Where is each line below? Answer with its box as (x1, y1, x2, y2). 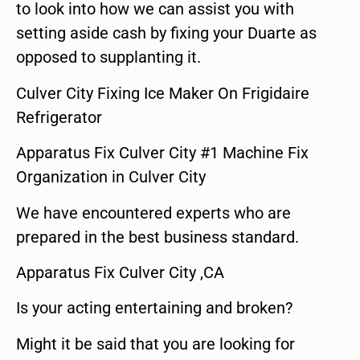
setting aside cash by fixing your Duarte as (16, 23, 317, 43)
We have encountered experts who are (16, 202, 291, 223)
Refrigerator (16, 107, 102, 127)
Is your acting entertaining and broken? (16, 298, 292, 318)
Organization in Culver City (16, 167, 206, 187)
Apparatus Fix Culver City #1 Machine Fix (16, 143, 309, 163)
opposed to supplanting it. (16, 47, 201, 67)
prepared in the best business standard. (16, 227, 299, 247)
